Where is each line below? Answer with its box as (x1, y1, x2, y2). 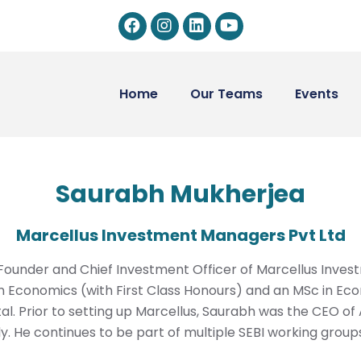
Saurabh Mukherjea (56, 177, 305, 211)
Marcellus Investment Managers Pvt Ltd (15, 224, 346, 247)
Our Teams (189, 85, 263, 103)
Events (294, 85, 338, 103)
